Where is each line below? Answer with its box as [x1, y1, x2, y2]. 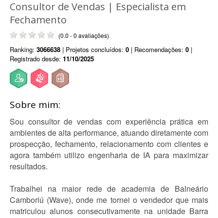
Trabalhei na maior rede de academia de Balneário [10, 183, 208, 194]
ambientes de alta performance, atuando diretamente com [10, 127, 208, 138]
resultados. [10, 161, 48, 172]
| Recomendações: [129, 45, 185, 54]
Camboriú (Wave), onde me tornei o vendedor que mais [10, 194, 208, 205]
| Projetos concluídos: [60, 45, 126, 54]
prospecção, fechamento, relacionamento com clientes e [10, 138, 208, 149]
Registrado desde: [10, 54, 63, 63]
